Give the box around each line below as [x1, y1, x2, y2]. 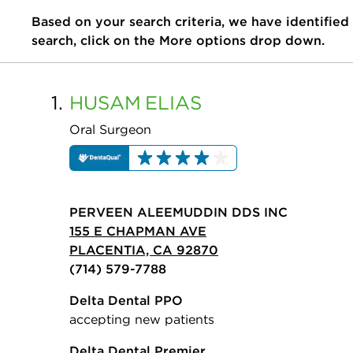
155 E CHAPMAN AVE [69, 223, 206, 240]
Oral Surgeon [69, 121, 151, 137]
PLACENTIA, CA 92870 [69, 242, 218, 258]
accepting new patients [69, 311, 214, 328]
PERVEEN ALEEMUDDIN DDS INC [69, 204, 288, 221]
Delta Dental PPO [69, 292, 183, 309]
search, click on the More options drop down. [32, 32, 325, 48]
